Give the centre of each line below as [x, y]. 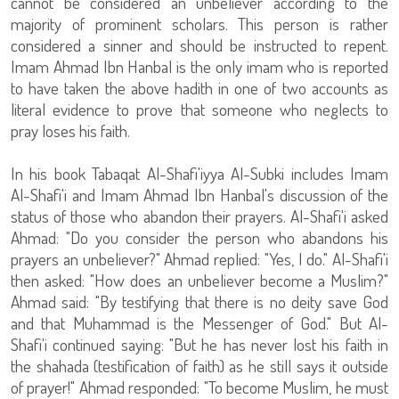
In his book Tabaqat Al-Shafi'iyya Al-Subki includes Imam [199, 173]
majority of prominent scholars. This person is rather [199, 24]
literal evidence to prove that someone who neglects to [199, 109]
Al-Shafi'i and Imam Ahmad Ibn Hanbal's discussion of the [199, 195]
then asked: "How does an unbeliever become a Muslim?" [199, 280]
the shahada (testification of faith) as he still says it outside [199, 366]
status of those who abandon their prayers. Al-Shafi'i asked [199, 216]
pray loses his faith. [70, 130]
